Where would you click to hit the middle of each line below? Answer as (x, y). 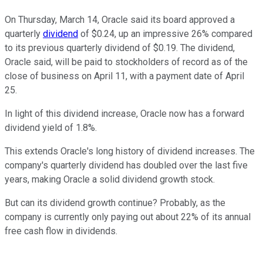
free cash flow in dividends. (61, 231)
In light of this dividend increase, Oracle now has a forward (124, 113)
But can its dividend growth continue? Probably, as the (115, 203)
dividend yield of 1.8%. (51, 127)
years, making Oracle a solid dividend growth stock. (110, 179)
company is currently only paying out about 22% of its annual (128, 217)
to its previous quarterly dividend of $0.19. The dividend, (120, 48)
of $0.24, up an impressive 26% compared (165, 33)
